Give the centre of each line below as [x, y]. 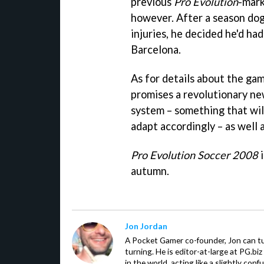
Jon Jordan [146, 226]
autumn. [150, 171]
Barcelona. [156, 49]
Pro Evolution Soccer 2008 [194, 155]
